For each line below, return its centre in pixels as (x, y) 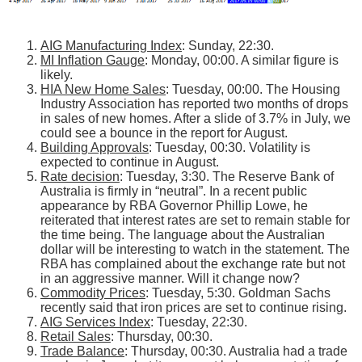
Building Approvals (95, 148)
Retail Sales (76, 337)
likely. (57, 75)
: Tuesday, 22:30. (199, 322)
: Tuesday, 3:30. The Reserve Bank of (227, 177)
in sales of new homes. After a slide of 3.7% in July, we (196, 119)
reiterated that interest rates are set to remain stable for (195, 221)
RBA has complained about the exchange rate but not (193, 264)
